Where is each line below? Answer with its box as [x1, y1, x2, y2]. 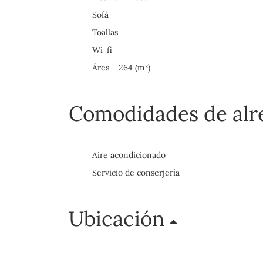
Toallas [92, 27, 118, 38]
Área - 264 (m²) [92, 62, 150, 73]
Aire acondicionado [92, 150, 166, 161]
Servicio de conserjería [92, 167, 180, 178]
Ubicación [69, 205, 170, 232]
